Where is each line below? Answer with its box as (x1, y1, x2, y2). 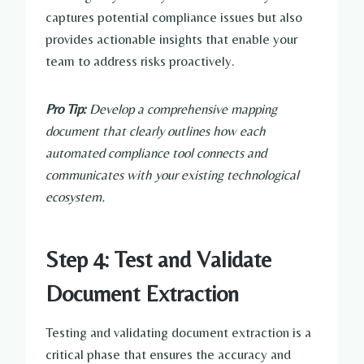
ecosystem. (45, 188, 105, 206)
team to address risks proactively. (45, 53, 235, 70)
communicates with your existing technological (45, 167, 299, 184)
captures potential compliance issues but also (45, 9, 302, 26)
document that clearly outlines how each (45, 123, 266, 140)
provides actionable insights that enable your (45, 31, 297, 48)
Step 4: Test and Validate (45, 246, 271, 273)
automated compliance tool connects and (45, 145, 266, 162)
